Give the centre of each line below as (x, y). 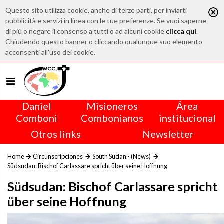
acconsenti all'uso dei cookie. (51, 52)
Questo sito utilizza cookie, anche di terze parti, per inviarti (96, 10)
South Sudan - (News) (122, 156)
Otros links (56, 134)
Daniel (36, 106)
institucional (187, 118)
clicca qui (181, 31)
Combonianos (112, 118)
